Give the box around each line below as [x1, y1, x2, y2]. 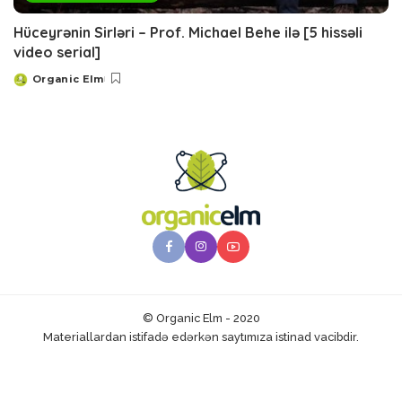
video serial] [13, 43, 100, 62]
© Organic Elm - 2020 [142, 311, 260, 326]
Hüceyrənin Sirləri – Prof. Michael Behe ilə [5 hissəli [13, 23, 363, 42]
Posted [13, 79, 56, 92]
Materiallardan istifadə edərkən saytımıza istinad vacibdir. [43, 330, 359, 345]
